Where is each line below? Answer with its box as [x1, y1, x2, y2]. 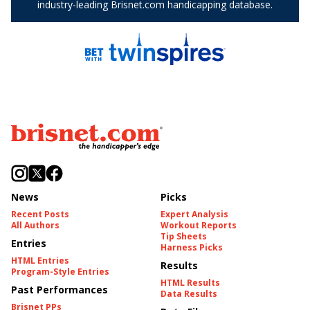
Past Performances [11, 283, 108, 296]
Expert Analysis [161, 208, 228, 220]
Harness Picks [161, 241, 223, 253]
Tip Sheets [161, 230, 207, 242]
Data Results [161, 288, 217, 300]
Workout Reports [161, 219, 237, 231]
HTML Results [161, 277, 220, 289]
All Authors [11, 219, 60, 231]
